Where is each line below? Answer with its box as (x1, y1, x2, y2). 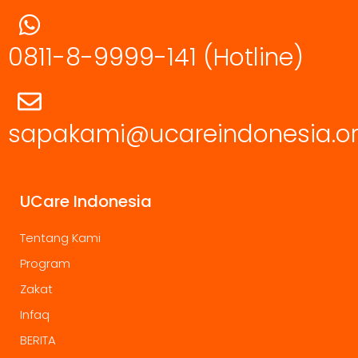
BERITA (20, 332, 56, 349)
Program (20, 255, 70, 272)
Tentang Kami (20, 229, 101, 247)
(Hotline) (203, 40, 304, 74)
